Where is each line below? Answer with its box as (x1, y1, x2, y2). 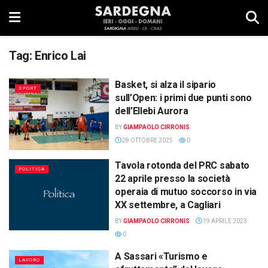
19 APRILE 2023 (202, 217, 248, 224)
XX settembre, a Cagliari (115, 199, 221, 211)
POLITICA (19, 166, 45, 172)
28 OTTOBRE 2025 (121, 137, 173, 144)
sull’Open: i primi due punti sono (115, 92, 252, 103)
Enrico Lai (35, 48, 86, 63)
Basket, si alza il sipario (115, 79, 216, 90)
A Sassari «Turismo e (115, 250, 208, 262)
